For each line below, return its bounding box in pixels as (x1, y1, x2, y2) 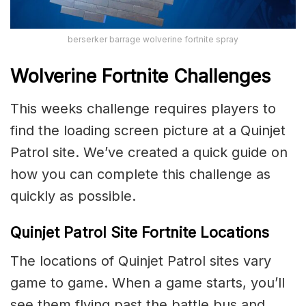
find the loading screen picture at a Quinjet (10, 122, 286, 139)
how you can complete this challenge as (10, 166, 270, 183)
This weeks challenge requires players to (10, 100, 276, 117)
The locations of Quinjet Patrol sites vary (10, 252, 271, 269)
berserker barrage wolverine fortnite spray (68, 33, 238, 44)
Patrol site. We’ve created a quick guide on (10, 144, 288, 161)
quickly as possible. (10, 188, 136, 205)
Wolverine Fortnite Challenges (10, 64, 270, 87)
